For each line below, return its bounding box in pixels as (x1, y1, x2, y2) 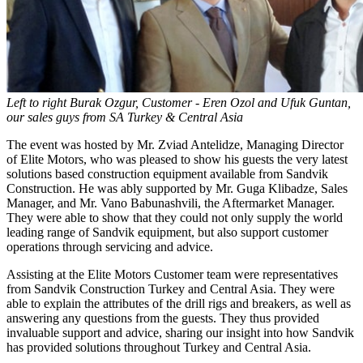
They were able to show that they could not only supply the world (6, 211, 343, 225)
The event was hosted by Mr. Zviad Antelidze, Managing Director (6, 138, 344, 152)
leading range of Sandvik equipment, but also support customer (6, 225, 328, 240)
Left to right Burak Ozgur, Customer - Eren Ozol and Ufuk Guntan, (6, 96, 351, 110)
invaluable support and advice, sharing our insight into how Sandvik (6, 326, 354, 340)
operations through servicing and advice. (6, 240, 213, 254)
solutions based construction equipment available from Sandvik (6, 167, 328, 181)
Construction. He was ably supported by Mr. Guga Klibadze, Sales (6, 181, 348, 196)
